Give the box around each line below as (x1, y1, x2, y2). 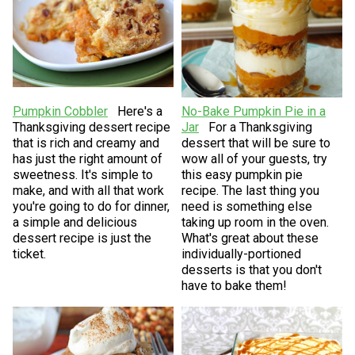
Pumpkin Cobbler (12, 103, 108, 119)
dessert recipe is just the (12, 230, 151, 246)
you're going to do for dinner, (12, 198, 170, 214)
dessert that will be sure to (181, 135, 330, 151)
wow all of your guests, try (181, 151, 327, 166)
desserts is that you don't (181, 261, 322, 277)
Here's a (116, 103, 162, 119)
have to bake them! (181, 277, 287, 293)
